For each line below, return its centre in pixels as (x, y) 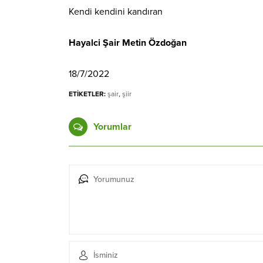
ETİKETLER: (87, 94)
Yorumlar (112, 127)
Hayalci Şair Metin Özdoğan (128, 43)
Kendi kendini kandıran (116, 11)
